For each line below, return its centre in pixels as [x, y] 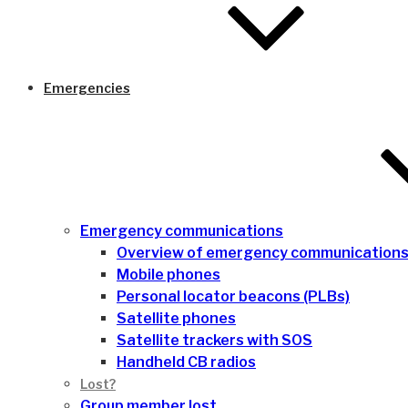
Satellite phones [176, 318]
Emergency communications [182, 231]
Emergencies [87, 88]
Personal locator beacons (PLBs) [233, 296]
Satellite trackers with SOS [214, 340]
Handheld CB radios [186, 362]
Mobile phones [168, 275]
